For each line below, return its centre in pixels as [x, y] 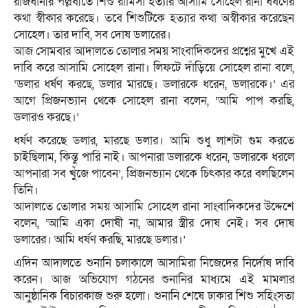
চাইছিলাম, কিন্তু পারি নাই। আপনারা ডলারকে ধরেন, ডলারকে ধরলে [154, 157]
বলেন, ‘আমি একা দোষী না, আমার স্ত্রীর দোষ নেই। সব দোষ [154, 223]
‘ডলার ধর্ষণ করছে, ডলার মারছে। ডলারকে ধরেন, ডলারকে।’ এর [154, 85]
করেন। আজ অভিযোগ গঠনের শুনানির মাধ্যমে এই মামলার [154, 280]
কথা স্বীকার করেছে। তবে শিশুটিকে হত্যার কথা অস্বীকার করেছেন [154, 19]
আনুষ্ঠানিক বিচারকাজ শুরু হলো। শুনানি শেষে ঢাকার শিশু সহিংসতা [154, 296]
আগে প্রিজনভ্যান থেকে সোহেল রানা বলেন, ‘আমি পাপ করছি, [154, 101]
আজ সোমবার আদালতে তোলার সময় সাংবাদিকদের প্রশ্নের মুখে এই [154, 52]
